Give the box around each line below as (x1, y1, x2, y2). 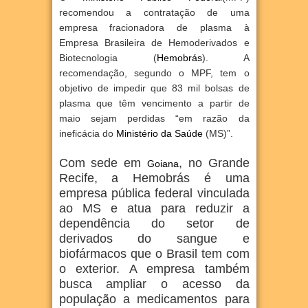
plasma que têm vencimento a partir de (58, 98, 250, 109)
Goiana (146, 158, 179, 169)
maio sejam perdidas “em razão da (58, 113, 250, 124)
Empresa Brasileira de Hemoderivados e (58, 37, 250, 48)
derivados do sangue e (58, 232, 250, 245)
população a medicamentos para (58, 292, 250, 306)
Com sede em (58, 156, 147, 170)
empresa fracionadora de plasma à (58, 22, 250, 33)
